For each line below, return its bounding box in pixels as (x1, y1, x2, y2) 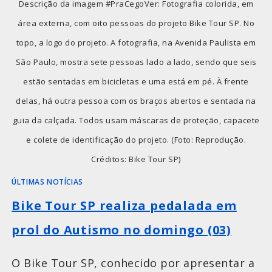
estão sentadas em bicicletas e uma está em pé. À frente (23, 76, 249, 87)
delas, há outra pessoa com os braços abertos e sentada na (16, 95, 256, 107)
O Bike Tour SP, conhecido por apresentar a (12, 256, 255, 271)
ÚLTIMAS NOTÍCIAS (12, 177, 83, 188)
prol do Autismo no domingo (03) (12, 222, 232, 239)
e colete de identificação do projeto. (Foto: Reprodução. (26, 134, 246, 146)
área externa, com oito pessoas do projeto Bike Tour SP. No (18, 18, 254, 29)
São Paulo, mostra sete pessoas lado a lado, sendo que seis (15, 56, 257, 68)
